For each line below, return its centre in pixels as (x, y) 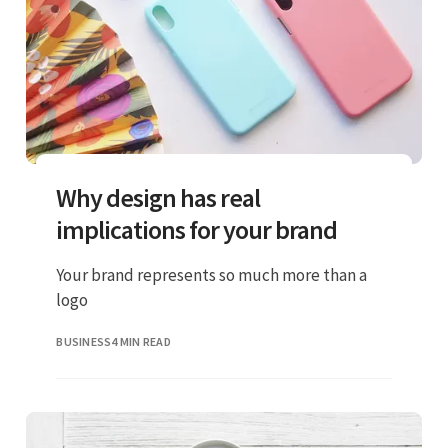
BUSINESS (84, 341)
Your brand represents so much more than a (212, 274)
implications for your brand (197, 229)
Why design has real (158, 197)
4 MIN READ (141, 341)
